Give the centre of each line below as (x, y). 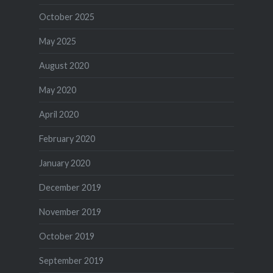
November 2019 (70, 211)
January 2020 (64, 163)
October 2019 (66, 236)
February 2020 (67, 138)
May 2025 (57, 41)
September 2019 (71, 260)
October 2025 (66, 16)
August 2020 (64, 65)
